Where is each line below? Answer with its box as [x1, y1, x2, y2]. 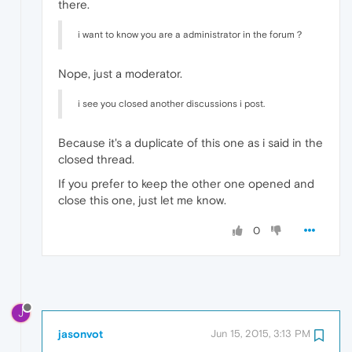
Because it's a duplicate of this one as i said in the [58, 136, 323, 150]
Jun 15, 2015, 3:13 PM [211, 327, 310, 339]
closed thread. [58, 152, 134, 167]
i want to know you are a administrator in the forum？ [78, 29, 304, 41]
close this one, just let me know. [58, 193, 226, 207]
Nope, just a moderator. [58, 67, 182, 81]
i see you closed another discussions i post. [78, 98, 265, 110]
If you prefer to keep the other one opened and [58, 177, 314, 191]
